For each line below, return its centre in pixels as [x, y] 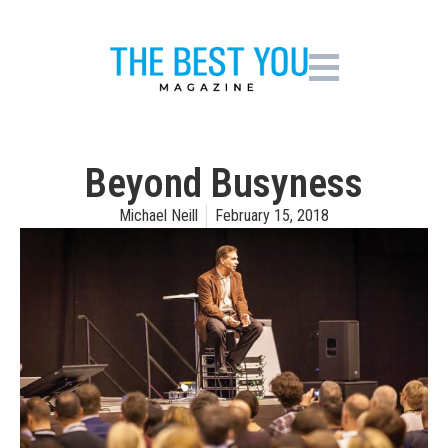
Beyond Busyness [224, 183]
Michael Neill [158, 215]
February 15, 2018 [272, 215]
